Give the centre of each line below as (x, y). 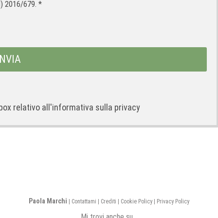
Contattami (84, 201)
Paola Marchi (48, 201)
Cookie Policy (136, 201)
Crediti (109, 201)
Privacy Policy (173, 201)
